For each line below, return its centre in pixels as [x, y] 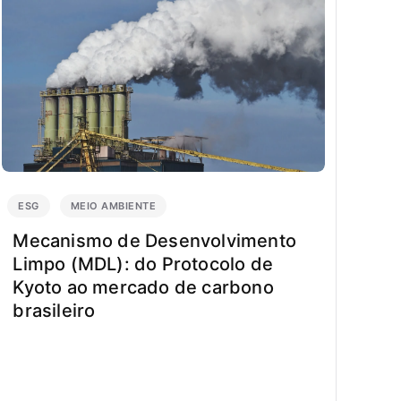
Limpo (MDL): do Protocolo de [143, 264]
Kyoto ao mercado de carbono [143, 288]
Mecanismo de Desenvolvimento [154, 241]
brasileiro [54, 311]
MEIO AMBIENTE [113, 206]
